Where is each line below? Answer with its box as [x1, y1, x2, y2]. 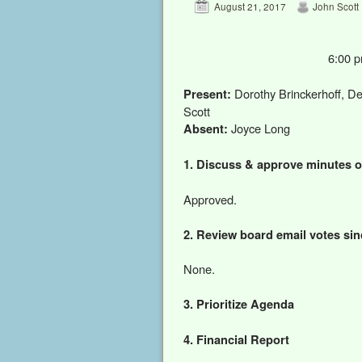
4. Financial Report [183, 331, 289, 348]
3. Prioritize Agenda [183, 296, 294, 313]
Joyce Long [231, 119, 290, 137]
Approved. [183, 190, 237, 208]
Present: [183, 85, 231, 102]
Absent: [183, 120, 231, 137]
